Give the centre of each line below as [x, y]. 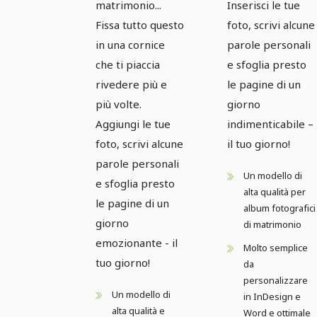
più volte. [119, 104]
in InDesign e [272, 297]
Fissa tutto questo [140, 25]
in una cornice [130, 45]
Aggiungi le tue [133, 124]
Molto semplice [276, 248]
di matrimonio [272, 225]
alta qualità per [275, 192]
